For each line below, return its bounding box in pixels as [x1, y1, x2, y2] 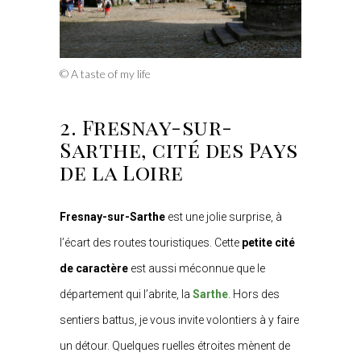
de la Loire [60, 158, 184, 186]
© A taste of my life [60, 67, 151, 81]
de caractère [60, 262, 128, 275]
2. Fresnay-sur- [60, 113, 233, 141]
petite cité [242, 236, 295, 249]
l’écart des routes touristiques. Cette [60, 236, 242, 249]
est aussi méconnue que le [128, 262, 265, 275]
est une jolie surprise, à [165, 210, 282, 223]
